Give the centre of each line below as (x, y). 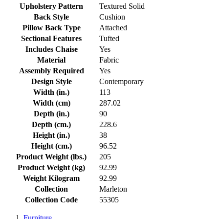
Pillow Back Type (51, 27)
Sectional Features (51, 38)
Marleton (113, 189)
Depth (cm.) (51, 124)
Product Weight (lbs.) (51, 156)
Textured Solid (122, 6)
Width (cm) (51, 103)
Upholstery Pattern (51, 6)
